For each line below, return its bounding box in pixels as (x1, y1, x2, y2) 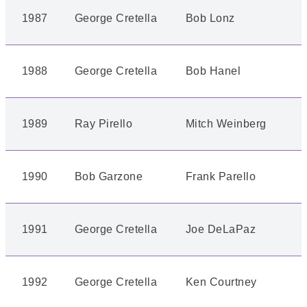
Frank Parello (186, 171, 256, 182)
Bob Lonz (186, 12, 235, 24)
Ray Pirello (75, 118, 133, 130)
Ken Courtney (186, 276, 257, 288)
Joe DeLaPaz (186, 223, 256, 235)
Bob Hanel (186, 65, 241, 77)
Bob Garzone (75, 171, 143, 182)
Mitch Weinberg (186, 118, 267, 130)
